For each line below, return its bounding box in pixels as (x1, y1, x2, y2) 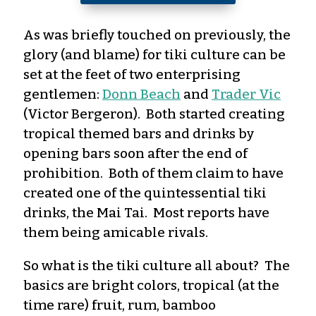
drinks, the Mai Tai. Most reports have (23, 204, 269, 221)
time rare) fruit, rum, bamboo (23, 296, 216, 313)
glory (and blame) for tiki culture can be (23, 46, 286, 63)
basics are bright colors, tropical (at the (23, 276, 279, 293)
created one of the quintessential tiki (23, 184, 267, 201)
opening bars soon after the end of (23, 145, 248, 162)
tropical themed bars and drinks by (23, 125, 254, 142)
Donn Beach (102, 85, 181, 102)
